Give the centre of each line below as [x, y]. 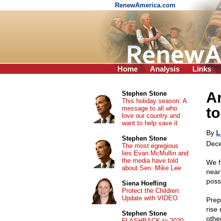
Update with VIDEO [149, 198]
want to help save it [149, 123]
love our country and [151, 116]
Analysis [165, 69]
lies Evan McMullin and [155, 153]
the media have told [150, 161]
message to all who [149, 108]
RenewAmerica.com [146, 5]
